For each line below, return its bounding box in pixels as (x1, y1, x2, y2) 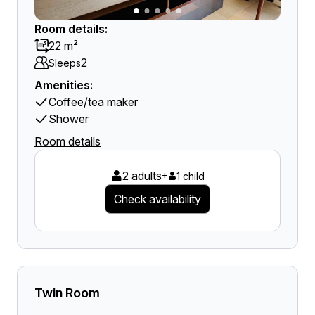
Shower (49, 112, 89, 126)
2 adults (122, 169, 162, 183)
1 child (176, 169, 205, 182)
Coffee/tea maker (49, 95, 138, 109)
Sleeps (49, 56, 81, 69)
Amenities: (34, 78, 93, 92)
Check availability (114, 192, 201, 206)
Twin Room (34, 285, 100, 300)
